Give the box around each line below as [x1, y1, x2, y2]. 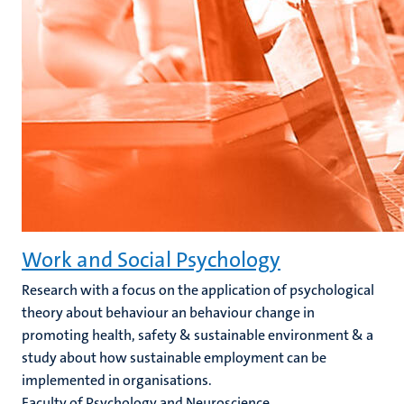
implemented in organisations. [22, 371, 212, 390]
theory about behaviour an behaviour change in [22, 303, 315, 322]
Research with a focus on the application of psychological [22, 280, 374, 299]
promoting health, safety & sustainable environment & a [22, 326, 373, 344]
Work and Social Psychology [22, 245, 280, 274]
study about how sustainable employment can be [22, 348, 326, 367]
